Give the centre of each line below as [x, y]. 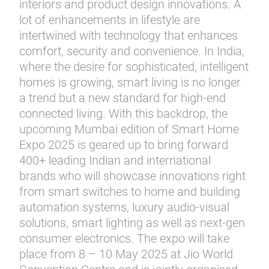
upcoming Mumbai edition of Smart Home [129, 129]
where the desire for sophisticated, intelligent [134, 67]
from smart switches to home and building [130, 192]
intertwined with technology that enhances [128, 35]
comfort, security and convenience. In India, [132, 51]
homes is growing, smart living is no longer [130, 82]
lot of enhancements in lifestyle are [110, 20]
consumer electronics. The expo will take [124, 238]
